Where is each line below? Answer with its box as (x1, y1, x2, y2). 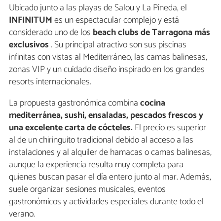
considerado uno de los (9, 25, 93, 40)
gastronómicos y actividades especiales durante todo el (9, 194, 204, 210)
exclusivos (9, 37, 51, 53)
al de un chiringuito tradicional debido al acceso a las (9, 133, 193, 148)
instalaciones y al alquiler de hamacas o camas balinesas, (9, 145, 212, 160)
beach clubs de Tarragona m (93, 25, 202, 40)
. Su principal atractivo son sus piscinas (51, 37, 186, 53)
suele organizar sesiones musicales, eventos (9, 182, 166, 197)
